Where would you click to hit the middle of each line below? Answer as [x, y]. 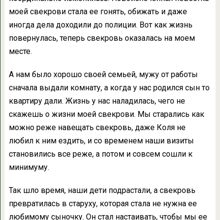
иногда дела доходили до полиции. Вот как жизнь [100, 25]
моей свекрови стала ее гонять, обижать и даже [98, 12]
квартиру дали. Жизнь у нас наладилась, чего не [97, 101]
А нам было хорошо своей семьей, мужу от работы [103, 75]
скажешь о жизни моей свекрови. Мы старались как [106, 114]
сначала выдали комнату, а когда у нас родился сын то [109, 88]
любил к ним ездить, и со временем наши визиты [101, 141]
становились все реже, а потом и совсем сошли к [100, 154]
